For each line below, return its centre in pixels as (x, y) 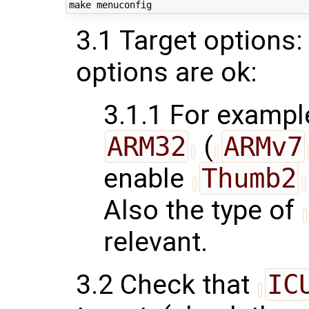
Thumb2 (249, 178)
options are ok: (167, 72)
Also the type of (202, 210)
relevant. (156, 242)
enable (147, 178)
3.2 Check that (166, 285)
